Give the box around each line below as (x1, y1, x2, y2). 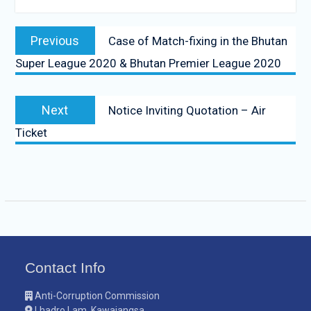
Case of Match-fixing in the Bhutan (108, 33, 287, 48)
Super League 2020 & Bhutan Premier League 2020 (15, 56, 281, 70)
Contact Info (25, 259, 106, 276)
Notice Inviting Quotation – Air (108, 103, 266, 117)
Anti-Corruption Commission (33, 289, 160, 301)
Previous (31, 33, 80, 48)
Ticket (15, 125, 47, 140)
